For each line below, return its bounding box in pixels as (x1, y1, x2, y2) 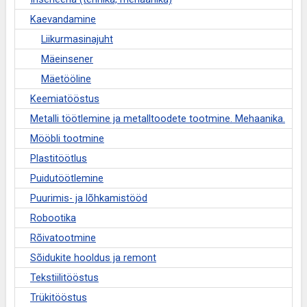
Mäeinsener (40, 53, 93, 65)
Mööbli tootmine (29, 133, 104, 145)
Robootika (29, 212, 76, 224)
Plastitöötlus (29, 153, 87, 164)
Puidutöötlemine (29, 173, 103, 184)
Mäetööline (40, 73, 91, 85)
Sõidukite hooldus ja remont (29, 252, 156, 264)
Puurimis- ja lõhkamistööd (29, 193, 147, 204)
